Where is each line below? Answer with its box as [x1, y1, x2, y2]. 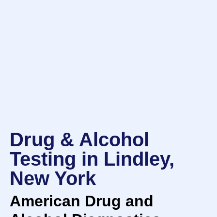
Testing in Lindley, [10, 148, 174, 170]
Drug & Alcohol [10, 129, 149, 151]
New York [10, 168, 96, 189]
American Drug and [10, 192, 154, 210]
